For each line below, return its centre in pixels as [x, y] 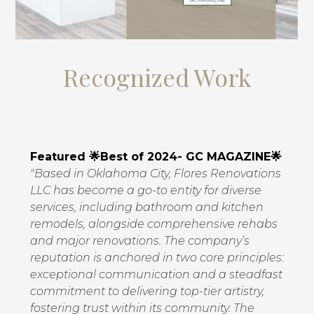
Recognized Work [157, 77]
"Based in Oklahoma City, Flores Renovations [155, 173]
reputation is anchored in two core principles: [157, 258]
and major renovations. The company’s [139, 241]
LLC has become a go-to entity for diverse [145, 190]
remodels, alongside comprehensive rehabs [153, 224]
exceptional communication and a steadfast [156, 274]
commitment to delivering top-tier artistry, [147, 291]
